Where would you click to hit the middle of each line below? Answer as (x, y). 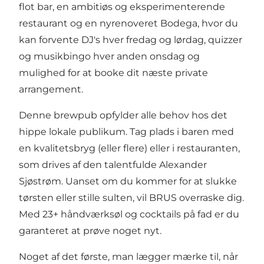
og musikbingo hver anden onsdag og (109, 56)
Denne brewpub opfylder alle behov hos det (123, 115)
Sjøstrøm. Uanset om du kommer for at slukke (128, 181)
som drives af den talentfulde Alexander (113, 164)
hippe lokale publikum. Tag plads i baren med (126, 131)
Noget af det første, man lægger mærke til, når (128, 256)
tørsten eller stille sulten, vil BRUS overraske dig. (131, 197)
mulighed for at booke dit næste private (113, 72)
